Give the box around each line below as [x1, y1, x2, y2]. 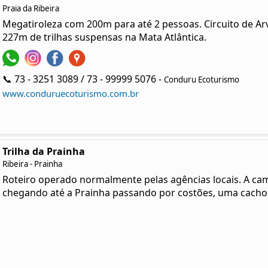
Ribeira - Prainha [2, 159, 62, 169]
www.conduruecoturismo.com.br [2, 87, 139, 99]
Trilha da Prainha [2, 145, 85, 158]
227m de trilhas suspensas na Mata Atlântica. [2, 31, 206, 44]
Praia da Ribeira [2, 3, 59, 14]
